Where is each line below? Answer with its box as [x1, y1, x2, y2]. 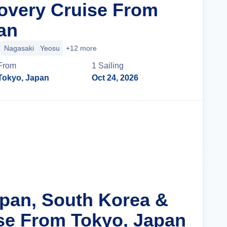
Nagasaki [4, 44, 34, 52]
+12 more [66, 44, 97, 52]
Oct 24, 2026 [92, 73, 139, 82]
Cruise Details [123, 121, 176, 129]
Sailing [98, 61, 124, 70]
